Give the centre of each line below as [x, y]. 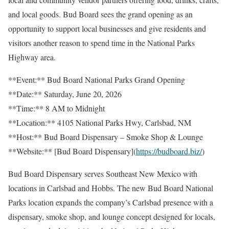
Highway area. [32, 57]
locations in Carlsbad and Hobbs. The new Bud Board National [111, 188]
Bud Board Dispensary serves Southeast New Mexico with [103, 174]
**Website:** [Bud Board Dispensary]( [72, 151]
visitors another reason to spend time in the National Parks [101, 43]
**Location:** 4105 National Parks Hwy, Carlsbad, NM [100, 122]
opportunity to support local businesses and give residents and [107, 28]
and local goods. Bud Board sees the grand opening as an [100, 14]
